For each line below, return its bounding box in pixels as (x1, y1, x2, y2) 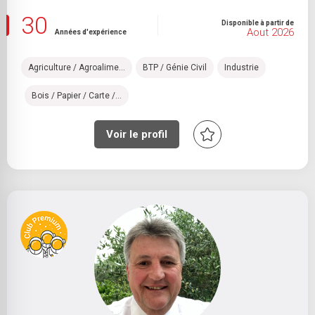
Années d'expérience (55, 28, 127, 36)
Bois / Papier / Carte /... (32, 90, 122, 101)
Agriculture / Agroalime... (28, 62, 125, 72)
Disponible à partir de (221, 19, 294, 27)
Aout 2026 (247, 26, 294, 39)
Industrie (224, 62, 259, 72)
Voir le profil (105, 128, 167, 141)
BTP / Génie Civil (143, 62, 207, 72)
